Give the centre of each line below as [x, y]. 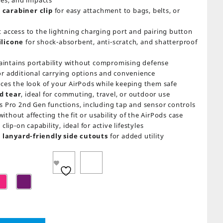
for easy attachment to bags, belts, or [116, 10]
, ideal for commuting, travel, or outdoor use [96, 94]
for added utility [136, 136]
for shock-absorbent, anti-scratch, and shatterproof [111, 42]
